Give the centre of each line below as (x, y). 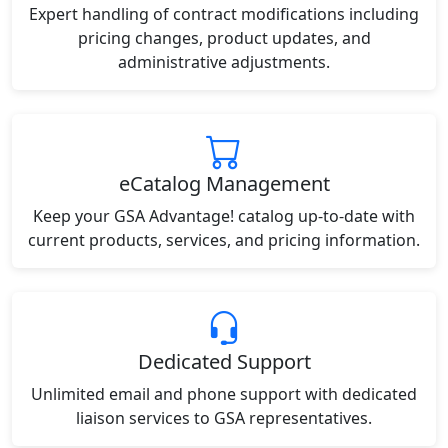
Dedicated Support (224, 361)
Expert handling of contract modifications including (224, 14)
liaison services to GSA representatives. (224, 418)
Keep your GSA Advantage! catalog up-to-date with (224, 216)
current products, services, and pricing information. (224, 240)
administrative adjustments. (224, 62)
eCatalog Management (224, 183)
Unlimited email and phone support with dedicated (224, 394)
